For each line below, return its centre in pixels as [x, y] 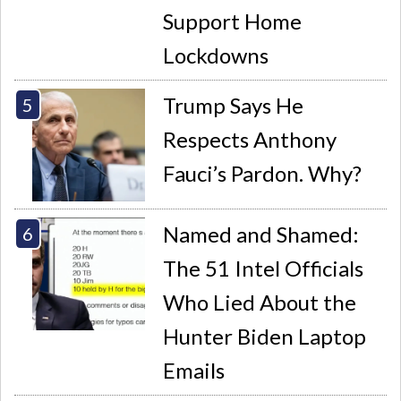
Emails [194, 371]
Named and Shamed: [261, 235]
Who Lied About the [260, 303]
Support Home [233, 21]
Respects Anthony [250, 140]
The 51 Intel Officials [264, 269]
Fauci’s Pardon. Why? [263, 174]
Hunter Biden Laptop [265, 337]
